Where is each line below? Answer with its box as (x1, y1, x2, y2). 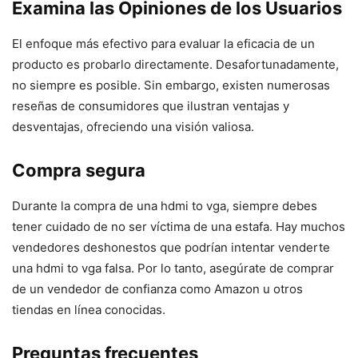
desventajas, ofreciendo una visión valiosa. (12, 119, 254, 135)
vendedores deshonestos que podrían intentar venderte (12, 240, 330, 256)
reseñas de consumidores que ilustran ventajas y (12, 98, 289, 114)
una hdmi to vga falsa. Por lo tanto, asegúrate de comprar (12, 261, 334, 276)
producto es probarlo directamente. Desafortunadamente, (12, 57, 339, 73)
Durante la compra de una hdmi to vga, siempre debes (12, 198, 317, 214)
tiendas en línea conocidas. (12, 302, 165, 318)
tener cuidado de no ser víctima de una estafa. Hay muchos (12, 219, 345, 235)
